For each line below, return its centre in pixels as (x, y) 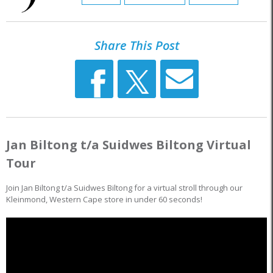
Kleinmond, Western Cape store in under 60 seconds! (104, 199)
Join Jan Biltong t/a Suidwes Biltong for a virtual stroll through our (124, 188)
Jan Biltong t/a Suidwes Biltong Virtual (129, 145)
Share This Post (136, 45)
